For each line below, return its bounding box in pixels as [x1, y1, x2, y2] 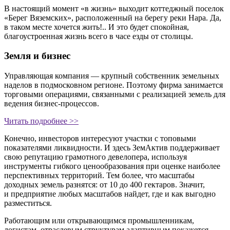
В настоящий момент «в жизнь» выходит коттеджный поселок [4, 4, 224, 13]
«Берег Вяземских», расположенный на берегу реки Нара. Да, [4, 13, 221, 22]
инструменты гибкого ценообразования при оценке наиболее [4, 162, 220, 171]
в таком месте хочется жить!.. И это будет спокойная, [4, 22, 189, 31]
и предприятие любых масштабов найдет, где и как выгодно [4, 189, 216, 199]
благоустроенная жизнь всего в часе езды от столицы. [4, 31, 193, 41]
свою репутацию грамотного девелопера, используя [4, 152, 187, 162]
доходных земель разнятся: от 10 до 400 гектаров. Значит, [4, 180, 205, 189]
